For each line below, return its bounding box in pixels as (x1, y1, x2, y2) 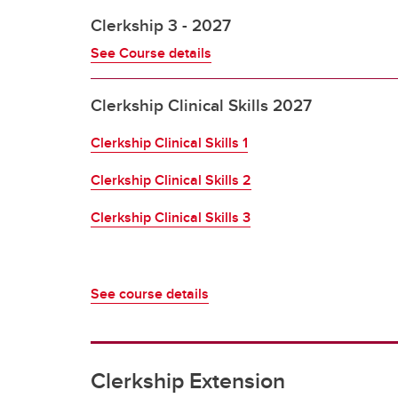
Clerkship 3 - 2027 (91, 12, 231, 38)
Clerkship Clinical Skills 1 (91, 132, 248, 154)
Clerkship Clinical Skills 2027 (91, 92, 312, 118)
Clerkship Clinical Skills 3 (91, 207, 251, 228)
